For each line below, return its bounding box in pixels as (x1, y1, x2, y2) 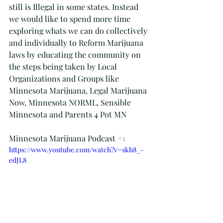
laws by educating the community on (9, 49, 143, 60)
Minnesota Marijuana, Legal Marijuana (9, 85, 149, 96)
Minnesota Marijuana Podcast (9, 133, 117, 143)
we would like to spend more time (9, 13, 132, 24)
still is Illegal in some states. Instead (9, 1, 140, 12)
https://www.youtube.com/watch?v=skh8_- (9, 145, 144, 154)
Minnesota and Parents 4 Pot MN (9, 109, 126, 119)
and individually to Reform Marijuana (9, 37, 145, 48)
